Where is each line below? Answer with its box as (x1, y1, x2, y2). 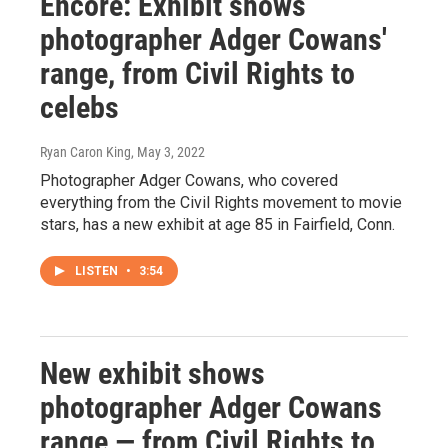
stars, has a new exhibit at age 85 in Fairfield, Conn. (40, 214, 395, 234)
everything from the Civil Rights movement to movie (40, 192, 402, 212)
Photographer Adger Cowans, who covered (40, 170, 338, 190)
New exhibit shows (40, 355, 265, 391)
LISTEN (75, 263, 121, 278)
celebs (40, 89, 119, 125)
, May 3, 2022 (131, 143, 205, 160)
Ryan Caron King (40, 143, 131, 160)
